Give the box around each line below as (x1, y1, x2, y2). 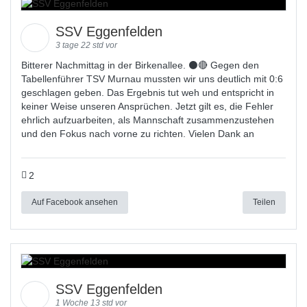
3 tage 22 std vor (56, 40, 117, 50)
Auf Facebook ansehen (32, 197, 118, 207)
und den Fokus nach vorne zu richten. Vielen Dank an (21, 128, 254, 139)
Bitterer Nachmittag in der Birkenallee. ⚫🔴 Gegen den (21, 60, 259, 71)
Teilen (253, 197, 275, 207)
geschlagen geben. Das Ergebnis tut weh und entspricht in (21, 87, 274, 98)
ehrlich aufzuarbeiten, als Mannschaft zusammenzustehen (21, 114, 274, 125)
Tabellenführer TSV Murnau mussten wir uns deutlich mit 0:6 (21, 73, 283, 84)
